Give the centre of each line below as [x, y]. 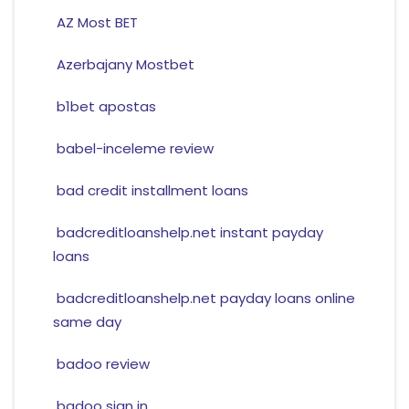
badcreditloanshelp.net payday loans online [205, 299]
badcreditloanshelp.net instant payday [189, 233]
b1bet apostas [106, 107]
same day [87, 322]
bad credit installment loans [152, 191]
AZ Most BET [97, 23]
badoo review [103, 364]
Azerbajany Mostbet [125, 65]
